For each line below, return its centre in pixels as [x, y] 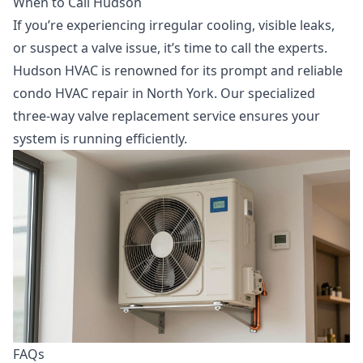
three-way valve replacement [101, 116]
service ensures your [255, 116]
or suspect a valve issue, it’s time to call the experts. [170, 48]
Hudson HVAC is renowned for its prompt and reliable [178, 71]
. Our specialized [265, 94]
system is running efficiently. [100, 139]
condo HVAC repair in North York [113, 94]
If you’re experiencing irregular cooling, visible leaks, [174, 26]
